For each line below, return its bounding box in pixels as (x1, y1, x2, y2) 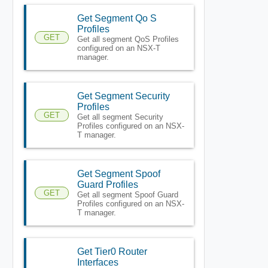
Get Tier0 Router (77, 246, 147, 257)
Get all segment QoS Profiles (77, 34, 179, 44)
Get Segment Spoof (77, 168, 160, 179)
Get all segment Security (77, 112, 163, 121)
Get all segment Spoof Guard (77, 190, 178, 199)
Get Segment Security (77, 90, 170, 101)
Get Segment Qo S (77, 13, 157, 23)
